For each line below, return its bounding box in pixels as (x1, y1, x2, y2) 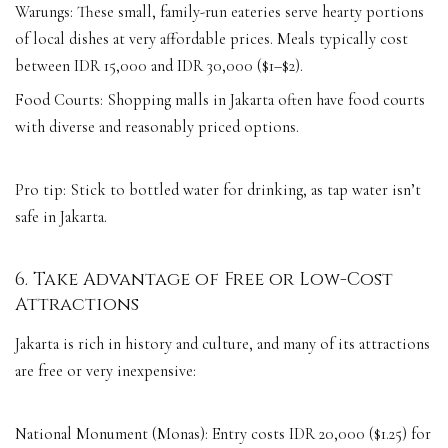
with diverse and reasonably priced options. (15, 117, 299, 138)
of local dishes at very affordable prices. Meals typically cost (15, 29, 408, 50)
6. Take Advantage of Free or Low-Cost (15, 267, 393, 293)
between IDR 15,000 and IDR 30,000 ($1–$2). (15, 56, 303, 77)
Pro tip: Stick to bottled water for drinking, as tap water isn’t (15, 180, 421, 201)
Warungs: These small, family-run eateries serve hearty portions (15, 2, 424, 23)
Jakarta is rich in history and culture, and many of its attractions (15, 333, 430, 354)
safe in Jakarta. (15, 207, 107, 228)
